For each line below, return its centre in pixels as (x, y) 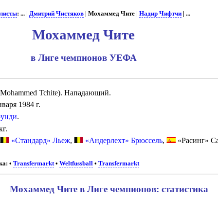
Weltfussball (76, 164)
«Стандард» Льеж (40, 141)
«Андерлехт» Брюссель (124, 141)
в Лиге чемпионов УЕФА (83, 57)
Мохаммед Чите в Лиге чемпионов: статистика (109, 189)
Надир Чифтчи (160, 14)
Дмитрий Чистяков (56, 14)
